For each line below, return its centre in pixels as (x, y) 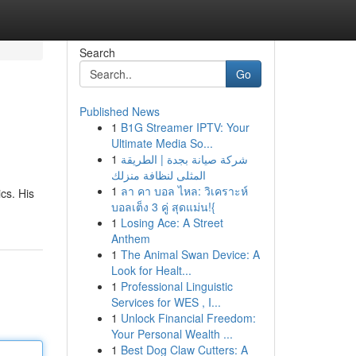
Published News (119, 111)
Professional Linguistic (176, 286)
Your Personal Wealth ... (172, 334)
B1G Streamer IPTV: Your (185, 127)
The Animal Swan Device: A (190, 254)
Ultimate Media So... (162, 143)
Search (97, 52)
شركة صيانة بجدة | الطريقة (184, 159)
